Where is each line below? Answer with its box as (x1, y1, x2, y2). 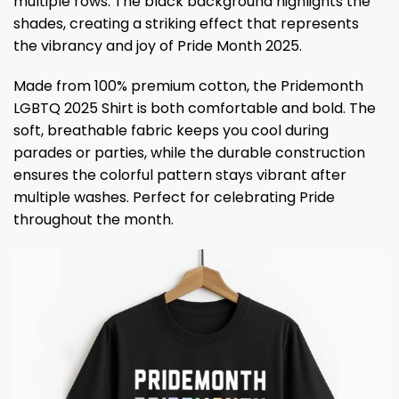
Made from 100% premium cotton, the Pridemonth (13, 76, 363, 97)
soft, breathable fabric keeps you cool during (13, 120, 329, 142)
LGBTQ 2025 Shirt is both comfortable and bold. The (13, 98, 376, 119)
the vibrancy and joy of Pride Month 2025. (13, 35, 302, 56)
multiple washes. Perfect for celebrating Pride (13, 187, 335, 208)
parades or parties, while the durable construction (13, 142, 365, 164)
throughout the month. (13, 209, 174, 231)
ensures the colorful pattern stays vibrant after (13, 165, 346, 186)
